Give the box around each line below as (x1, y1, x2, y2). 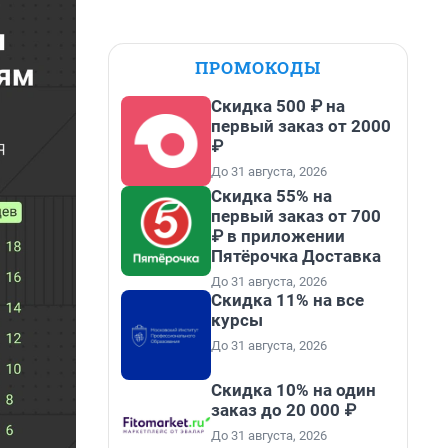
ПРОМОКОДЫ (195, 56, 321, 79)
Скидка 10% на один (211, 380, 376, 400)
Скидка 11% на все (211, 290, 364, 310)
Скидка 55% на (211, 186, 332, 206)
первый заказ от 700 (211, 206, 381, 226)
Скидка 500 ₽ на (211, 96, 345, 116)
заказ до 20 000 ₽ (211, 400, 356, 420)
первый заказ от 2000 (211, 116, 391, 136)
